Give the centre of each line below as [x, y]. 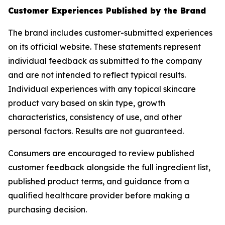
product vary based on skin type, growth [87, 103]
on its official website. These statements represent [104, 47]
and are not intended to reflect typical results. [97, 75]
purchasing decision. [47, 209]
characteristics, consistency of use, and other [95, 117]
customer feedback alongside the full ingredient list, [109, 167]
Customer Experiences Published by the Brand [107, 11]
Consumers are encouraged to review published [101, 153]
